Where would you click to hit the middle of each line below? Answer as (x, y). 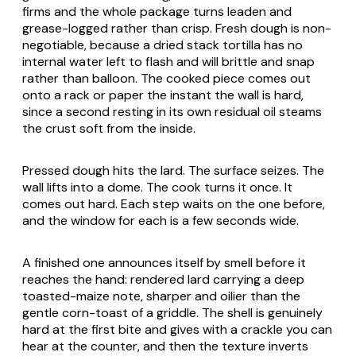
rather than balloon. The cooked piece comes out (166, 78)
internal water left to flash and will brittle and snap (168, 61)
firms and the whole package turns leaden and (157, 11)
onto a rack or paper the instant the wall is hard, (163, 95)
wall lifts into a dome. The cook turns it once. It (157, 187)
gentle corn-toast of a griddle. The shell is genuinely (172, 312)
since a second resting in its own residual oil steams (172, 111)
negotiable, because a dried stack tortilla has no (163, 44)
